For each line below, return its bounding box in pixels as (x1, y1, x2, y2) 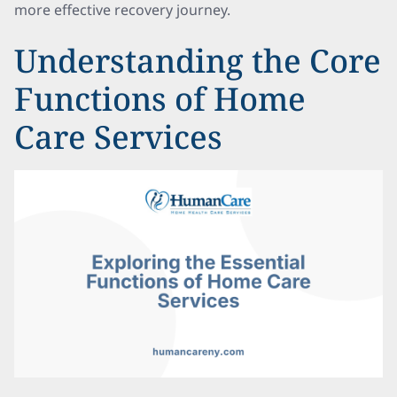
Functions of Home (14, 77, 306, 121)
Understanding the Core (14, 39, 381, 82)
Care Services (14, 115, 222, 159)
